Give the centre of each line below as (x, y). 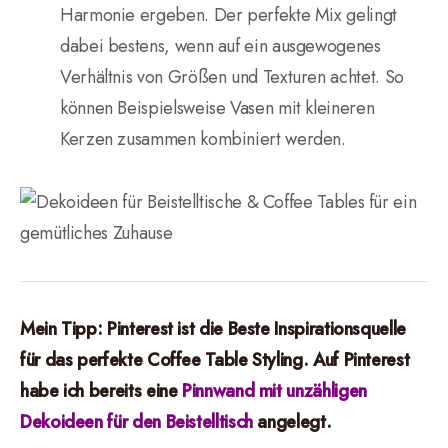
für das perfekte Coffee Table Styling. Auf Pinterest (215, 360)
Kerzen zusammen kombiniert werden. (203, 139)
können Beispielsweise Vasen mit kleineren (217, 108)
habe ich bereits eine (101, 391)
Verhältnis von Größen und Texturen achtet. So (232, 77)
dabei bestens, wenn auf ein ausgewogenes (220, 46)
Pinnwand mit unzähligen (274, 391)
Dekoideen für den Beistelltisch (136, 422)
